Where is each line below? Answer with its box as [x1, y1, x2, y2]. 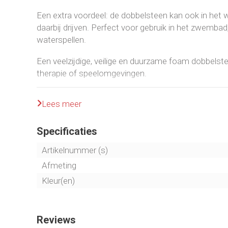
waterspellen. [37, 34, 86, 45]
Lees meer [42, 98, 81, 109]
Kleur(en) [42, 175, 75, 186]
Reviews [37, 213, 76, 226]
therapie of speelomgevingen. [37, 68, 147, 78]
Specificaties [37, 125, 97, 137]
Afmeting [42, 160, 76, 170]
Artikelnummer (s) [42, 145, 108, 155]
